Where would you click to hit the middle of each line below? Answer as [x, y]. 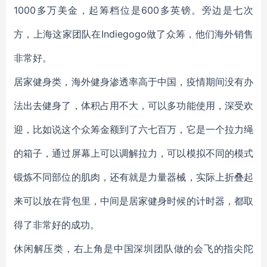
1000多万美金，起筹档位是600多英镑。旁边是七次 [133, 10]
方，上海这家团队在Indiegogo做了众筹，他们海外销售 [133, 34]
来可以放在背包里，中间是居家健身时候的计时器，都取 [133, 201]
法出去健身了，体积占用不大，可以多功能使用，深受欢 [133, 105]
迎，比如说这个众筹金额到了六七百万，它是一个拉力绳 [133, 129]
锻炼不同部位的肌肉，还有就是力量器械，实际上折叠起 [133, 177]
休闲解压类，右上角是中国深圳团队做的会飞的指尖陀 [133, 249]
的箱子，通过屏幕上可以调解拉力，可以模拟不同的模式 [133, 153]
